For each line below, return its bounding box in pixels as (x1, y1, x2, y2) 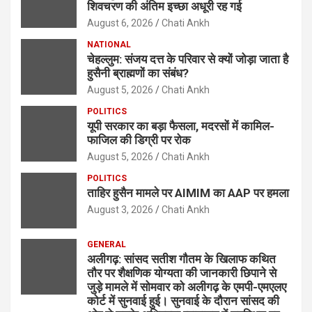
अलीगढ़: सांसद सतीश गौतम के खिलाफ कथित (87, 252, 276, 267)
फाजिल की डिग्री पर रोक (87, 133, 191, 148)
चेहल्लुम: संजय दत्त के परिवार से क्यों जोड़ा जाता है (87, 52, 288, 67)
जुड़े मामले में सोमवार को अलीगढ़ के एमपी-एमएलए (87, 280, 286, 295)
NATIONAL (87, 40, 131, 50)
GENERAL (87, 240, 126, 250)
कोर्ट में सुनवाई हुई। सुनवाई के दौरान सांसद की (87, 294, 279, 309)
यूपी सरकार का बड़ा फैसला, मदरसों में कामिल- (87, 119, 274, 134)
